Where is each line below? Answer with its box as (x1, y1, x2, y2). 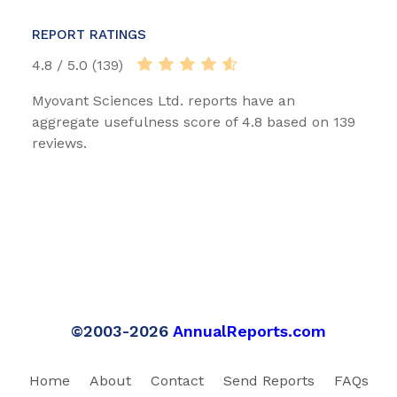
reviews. (32, 135, 87, 152)
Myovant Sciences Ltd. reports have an (32, 92, 295, 110)
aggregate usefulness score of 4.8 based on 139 (32, 113, 355, 131)
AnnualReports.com (173, 322, 326, 341)
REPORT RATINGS (32, 27, 146, 43)
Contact (150, 372, 204, 390)
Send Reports (222, 372, 315, 390)
